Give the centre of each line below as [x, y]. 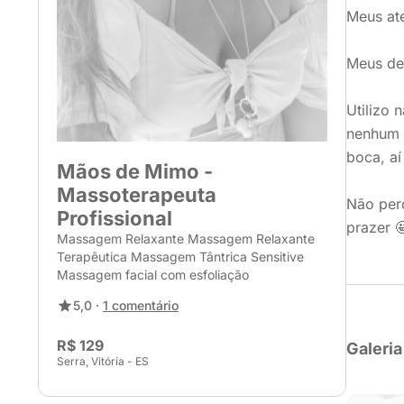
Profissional [115, 218]
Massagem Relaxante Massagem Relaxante [186, 239]
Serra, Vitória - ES [103, 361]
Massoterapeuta [137, 195]
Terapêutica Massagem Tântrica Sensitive [180, 257]
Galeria [374, 349]
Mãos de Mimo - [135, 171]
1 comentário [141, 305]
